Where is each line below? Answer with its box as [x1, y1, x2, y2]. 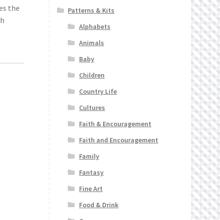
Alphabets [79, 22, 111, 31]
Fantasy [79, 168, 104, 177]
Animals [79, 38, 105, 48]
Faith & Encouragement [79, 119, 152, 129]
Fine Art [79, 184, 103, 193]
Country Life [79, 87, 117, 96]
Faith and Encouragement [79, 136, 159, 145]
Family [79, 152, 100, 161]
